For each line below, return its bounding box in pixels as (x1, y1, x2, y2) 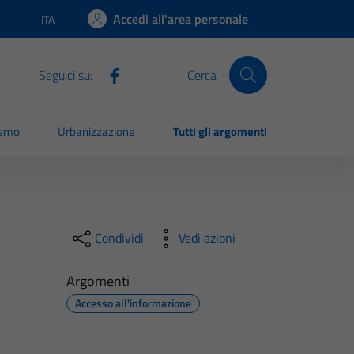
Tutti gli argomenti (173, 122, 267, 141)
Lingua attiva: (40, 17, 103, 35)
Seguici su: (38, 65, 92, 85)
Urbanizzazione (58, 122, 136, 141)
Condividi (94, 228, 144, 248)
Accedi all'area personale (113, 9, 248, 28)
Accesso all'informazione (74, 294, 191, 311)
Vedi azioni (178, 228, 235, 248)
